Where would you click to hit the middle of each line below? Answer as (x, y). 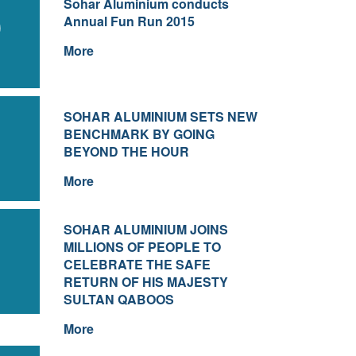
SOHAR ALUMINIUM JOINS (145, 229)
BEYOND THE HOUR (126, 151)
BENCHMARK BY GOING (139, 134)
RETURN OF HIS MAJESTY (145, 282)
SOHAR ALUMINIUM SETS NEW (160, 116)
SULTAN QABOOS (118, 299)
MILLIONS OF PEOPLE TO (142, 247)
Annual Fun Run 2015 (129, 21)
